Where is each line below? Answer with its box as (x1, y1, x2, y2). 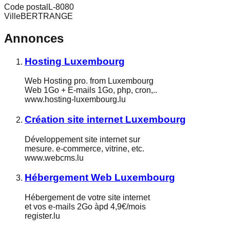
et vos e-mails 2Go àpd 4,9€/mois (25, 202, 146, 212)
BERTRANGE (21, 11, 73, 21)
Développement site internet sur (25, 135, 140, 144)
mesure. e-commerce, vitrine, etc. (25, 144, 144, 153)
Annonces (4, 31, 64, 45)
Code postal (4, 2, 48, 11)
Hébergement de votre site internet (25, 193, 150, 202)
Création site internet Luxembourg (25, 113, 186, 125)
